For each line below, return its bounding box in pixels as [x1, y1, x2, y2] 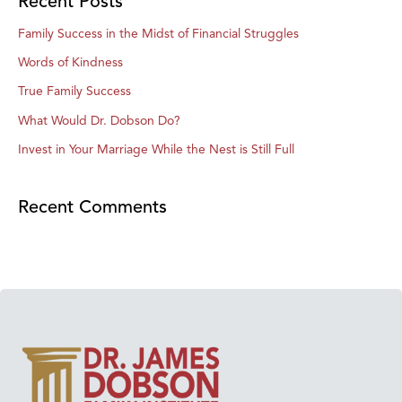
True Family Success [18, 83, 131, 100]
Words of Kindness [18, 54, 123, 70]
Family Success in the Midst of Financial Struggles [18, 25, 299, 41]
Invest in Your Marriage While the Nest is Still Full [18, 142, 294, 158]
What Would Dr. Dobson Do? [18, 112, 180, 128]
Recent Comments [18, 196, 167, 219]
